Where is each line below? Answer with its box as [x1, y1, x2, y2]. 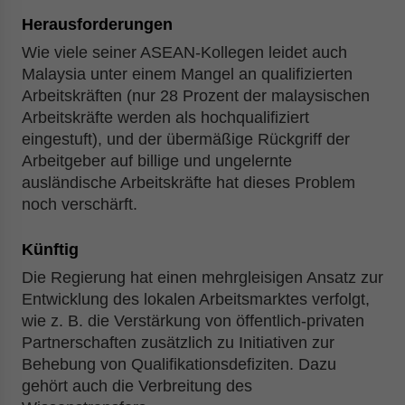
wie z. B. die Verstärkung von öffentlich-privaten [22, 312, 364, 330]
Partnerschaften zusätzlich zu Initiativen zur [22, 334, 334, 352]
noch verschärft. [22, 195, 137, 213]
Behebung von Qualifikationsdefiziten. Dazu [22, 355, 336, 373]
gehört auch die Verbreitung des [22, 377, 252, 395]
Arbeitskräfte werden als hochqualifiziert [22, 108, 309, 127]
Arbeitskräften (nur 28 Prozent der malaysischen [22, 87, 370, 105]
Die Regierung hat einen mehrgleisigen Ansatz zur [22, 268, 383, 287]
